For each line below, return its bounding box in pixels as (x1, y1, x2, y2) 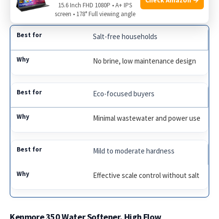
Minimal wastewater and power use (93, 113, 201, 123)
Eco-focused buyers (93, 88, 155, 98)
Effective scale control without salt (93, 170, 200, 180)
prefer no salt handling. (10, 1, 88, 11)
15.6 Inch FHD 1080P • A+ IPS (58, 1, 132, 9)
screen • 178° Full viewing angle (54, 10, 135, 18)
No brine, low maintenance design (93, 56, 197, 66)
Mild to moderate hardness (93, 146, 175, 155)
